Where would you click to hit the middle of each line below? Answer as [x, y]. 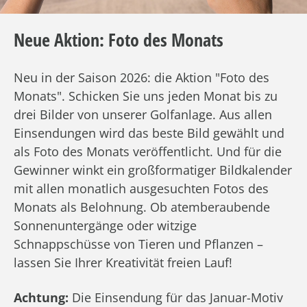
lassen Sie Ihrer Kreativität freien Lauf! [123, 262]
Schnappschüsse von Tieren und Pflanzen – [138, 244]
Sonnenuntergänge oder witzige [105, 225]
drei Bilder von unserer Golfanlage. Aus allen [143, 114]
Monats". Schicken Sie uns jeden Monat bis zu [146, 96]
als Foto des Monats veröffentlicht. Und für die [148, 151]
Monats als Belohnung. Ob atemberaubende [142, 207]
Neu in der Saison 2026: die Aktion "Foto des [142, 77]
